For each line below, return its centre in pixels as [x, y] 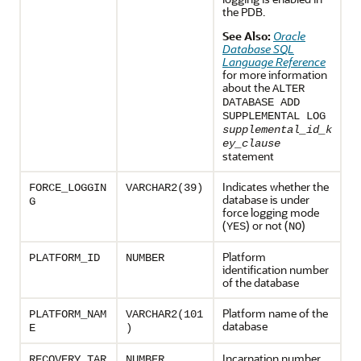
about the [247, 87]
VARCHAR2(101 [164, 314]
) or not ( [267, 225]
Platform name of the [275, 313]
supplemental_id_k [277, 130]
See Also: [247, 36]
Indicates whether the [276, 187]
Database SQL [258, 49]
